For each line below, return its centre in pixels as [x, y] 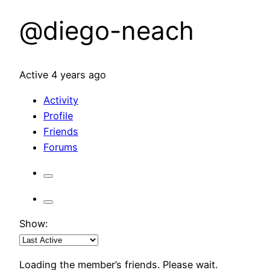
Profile [58, 115]
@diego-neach [107, 30]
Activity [61, 100]
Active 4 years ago [63, 74]
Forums [61, 147]
